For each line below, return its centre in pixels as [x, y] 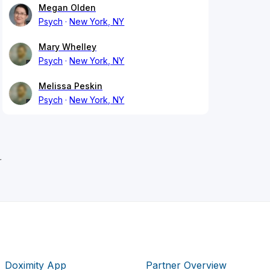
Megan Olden [67, 8]
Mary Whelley [67, 47]
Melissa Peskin [71, 86]
